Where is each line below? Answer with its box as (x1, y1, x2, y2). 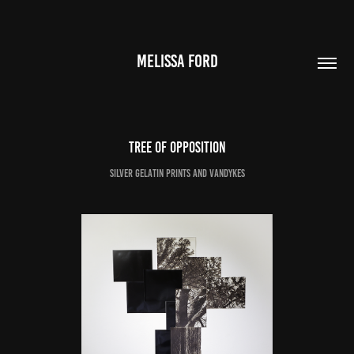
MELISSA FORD (136, 51, 218, 71)
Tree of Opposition (128, 139, 226, 156)
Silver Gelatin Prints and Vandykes (109, 168, 245, 179)
